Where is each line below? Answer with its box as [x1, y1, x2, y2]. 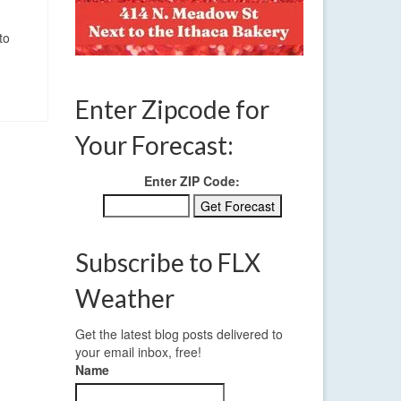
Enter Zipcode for [74, 94, 269, 125]
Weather [74, 283, 175, 314]
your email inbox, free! [74, 343, 201, 362]
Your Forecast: [74, 130, 234, 161]
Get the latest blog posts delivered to [74, 325, 283, 344]
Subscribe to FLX [74, 247, 260, 278]
